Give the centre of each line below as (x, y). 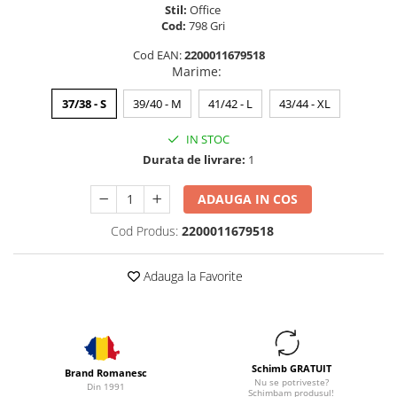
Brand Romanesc (106, 373)
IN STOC (206, 139)
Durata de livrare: (194, 160)
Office (206, 10)
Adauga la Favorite (191, 276)
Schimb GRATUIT (291, 368)
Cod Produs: (144, 231)
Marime (195, 71)
